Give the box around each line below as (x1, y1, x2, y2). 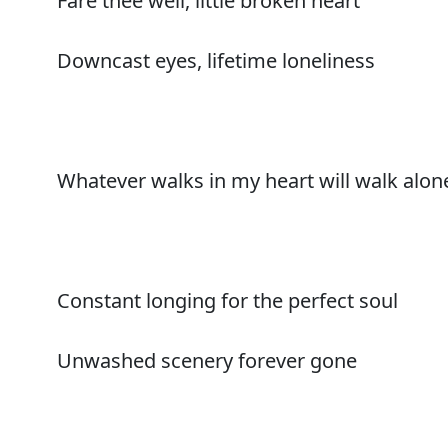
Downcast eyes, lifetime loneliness (57, 46, 375, 74)
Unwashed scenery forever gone (57, 346, 357, 374)
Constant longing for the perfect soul (57, 286, 398, 314)
